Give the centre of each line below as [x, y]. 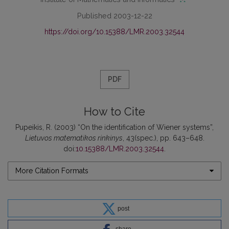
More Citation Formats [52, 170]
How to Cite [114, 111]
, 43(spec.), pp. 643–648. [163, 138]
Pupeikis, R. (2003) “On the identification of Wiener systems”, [114, 127]
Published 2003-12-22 [114, 15]
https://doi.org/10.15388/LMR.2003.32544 [114, 31]
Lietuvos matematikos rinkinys [74, 138]
